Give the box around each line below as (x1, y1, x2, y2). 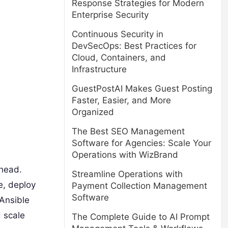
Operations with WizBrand (72, 150, 178, 160)
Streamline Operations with (72, 169, 183, 179)
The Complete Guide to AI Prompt (72, 212, 210, 222)
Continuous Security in (72, 29, 163, 39)
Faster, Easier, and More (72, 95, 171, 105)
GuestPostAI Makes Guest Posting (72, 83, 212, 94)
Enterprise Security (72, 10, 149, 20)
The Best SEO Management (72, 126, 185, 136)
